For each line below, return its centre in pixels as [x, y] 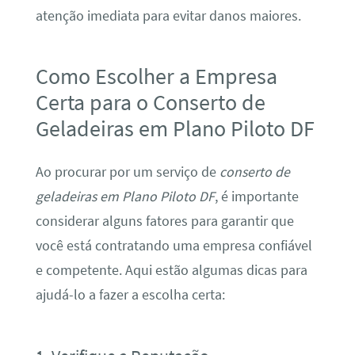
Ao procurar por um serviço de [127, 172]
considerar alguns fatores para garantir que [164, 221]
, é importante [256, 196]
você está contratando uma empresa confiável [174, 245]
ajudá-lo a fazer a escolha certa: [130, 294]
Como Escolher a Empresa [156, 76]
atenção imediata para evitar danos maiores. [168, 15]
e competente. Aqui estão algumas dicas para [171, 270]
